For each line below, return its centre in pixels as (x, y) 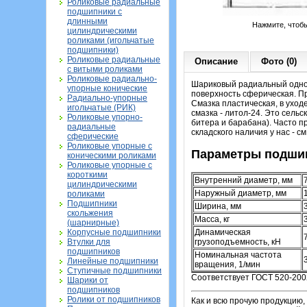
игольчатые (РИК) (101, 108)
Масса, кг (212, 219)
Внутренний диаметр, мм (244, 180)
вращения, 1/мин (228, 264)
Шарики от (88, 280)
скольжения (90, 213)
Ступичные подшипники (114, 271)
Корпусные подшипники (114, 232)
